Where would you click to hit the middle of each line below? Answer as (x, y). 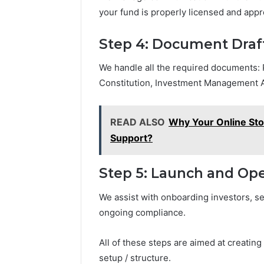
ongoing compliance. (142, 212)
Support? (131, 138)
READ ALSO (138, 122)
